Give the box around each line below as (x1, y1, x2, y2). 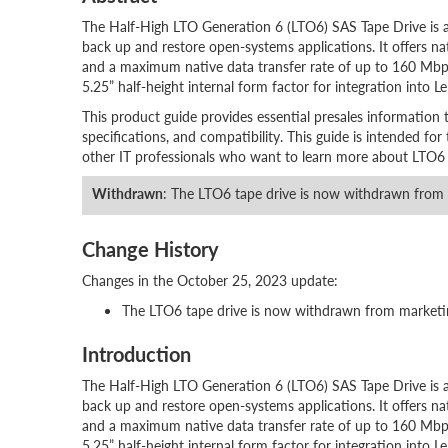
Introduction (82, 340, 191, 368)
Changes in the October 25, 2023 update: (82, 270, 338, 290)
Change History (82, 235, 219, 263)
